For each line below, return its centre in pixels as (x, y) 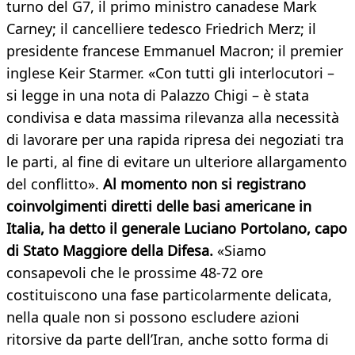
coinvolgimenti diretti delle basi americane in (159, 206)
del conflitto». (55, 184)
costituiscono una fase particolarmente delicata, (169, 295)
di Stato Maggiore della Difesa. (112, 251)
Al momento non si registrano (204, 184)
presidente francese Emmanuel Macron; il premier (175, 51)
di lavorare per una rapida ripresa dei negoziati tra (175, 140)
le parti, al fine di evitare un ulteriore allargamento (177, 162)
